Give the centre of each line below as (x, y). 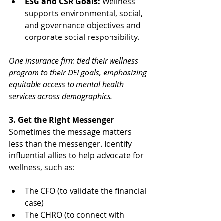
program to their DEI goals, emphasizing (79, 72)
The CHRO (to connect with (75, 214)
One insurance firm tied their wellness (74, 60)
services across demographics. (61, 96)
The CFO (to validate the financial (86, 191)
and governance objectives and (84, 25)
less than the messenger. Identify (71, 143)
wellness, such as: (42, 167)
